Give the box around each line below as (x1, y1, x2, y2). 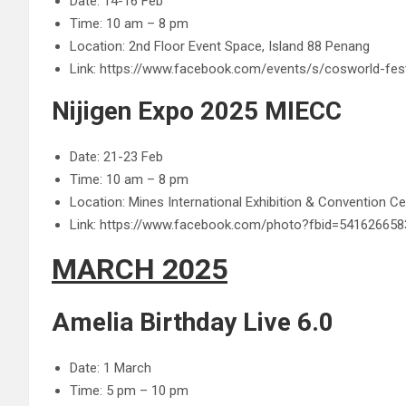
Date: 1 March (70, 360, 151, 376)
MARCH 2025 (52, 252, 227, 286)
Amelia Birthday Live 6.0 (52, 307, 333, 337)
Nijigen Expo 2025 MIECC (52, 96, 342, 126)
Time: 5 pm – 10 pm (70, 382, 188, 399)
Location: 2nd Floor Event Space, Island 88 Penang (70, 38, 370, 54)
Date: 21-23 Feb (70, 149, 163, 165)
